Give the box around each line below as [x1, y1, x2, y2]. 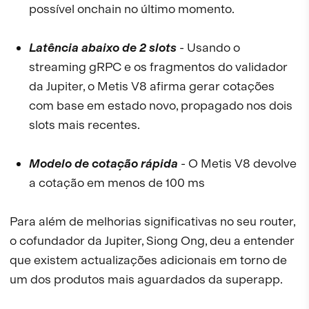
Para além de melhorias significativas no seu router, [10, 214, 295, 229]
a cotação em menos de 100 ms [29, 175, 205, 190]
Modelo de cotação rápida [29, 156, 178, 171]
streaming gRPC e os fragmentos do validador [29, 59, 288, 74]
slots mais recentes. [29, 117, 140, 132]
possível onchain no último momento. [29, 1, 235, 17]
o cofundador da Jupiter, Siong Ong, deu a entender [10, 233, 295, 248]
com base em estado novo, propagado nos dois [29, 98, 292, 113]
